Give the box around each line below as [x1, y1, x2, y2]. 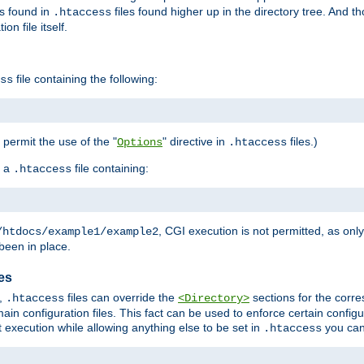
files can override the [64, 291, 178, 305]
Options [117, 135, 162, 149]
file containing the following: [13, 71, 158, 85]
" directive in [162, 134, 228, 148]
